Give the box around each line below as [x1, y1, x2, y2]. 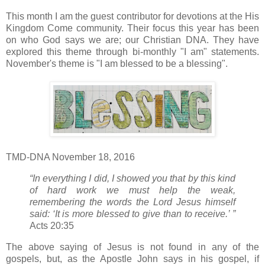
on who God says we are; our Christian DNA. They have [6, 35, 259, 46]
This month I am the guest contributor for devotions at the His [6, 11, 259, 22]
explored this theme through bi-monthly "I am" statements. [6, 47, 259, 57]
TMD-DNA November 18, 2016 [6, 152, 135, 163]
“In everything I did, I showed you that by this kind [30, 173, 235, 183]
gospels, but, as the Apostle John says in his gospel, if [6, 253, 259, 264]
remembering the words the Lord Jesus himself [30, 196, 235, 207]
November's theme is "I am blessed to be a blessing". [6, 59, 232, 69]
